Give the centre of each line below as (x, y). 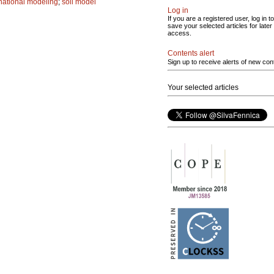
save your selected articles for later (220, 26)
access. (180, 33)
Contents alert (191, 53)
